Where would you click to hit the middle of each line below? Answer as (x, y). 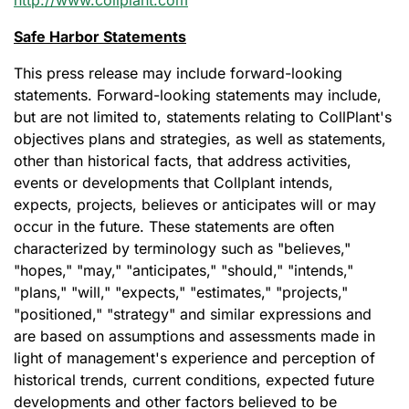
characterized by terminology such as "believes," (182, 248)
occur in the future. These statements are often (174, 226)
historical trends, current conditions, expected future (194, 380)
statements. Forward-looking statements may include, (198, 95)
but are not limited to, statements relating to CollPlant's (203, 117)
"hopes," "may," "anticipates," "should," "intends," (184, 270)
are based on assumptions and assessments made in (194, 336)
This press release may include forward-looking (178, 73)
